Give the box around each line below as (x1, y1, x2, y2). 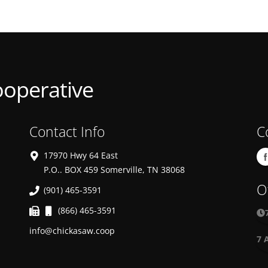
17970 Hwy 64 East (44, 150, 118, 161)
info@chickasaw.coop (29, 225, 115, 236)
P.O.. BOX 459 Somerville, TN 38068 (44, 164, 185, 175)
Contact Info (29, 123, 105, 141)
